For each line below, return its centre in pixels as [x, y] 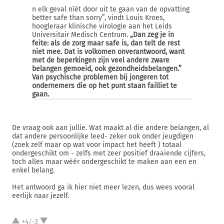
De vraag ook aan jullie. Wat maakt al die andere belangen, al [110, 128]
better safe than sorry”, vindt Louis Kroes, [98, 18]
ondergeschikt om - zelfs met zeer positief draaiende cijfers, [109, 153]
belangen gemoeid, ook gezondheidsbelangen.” [107, 69]
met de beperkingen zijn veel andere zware [101, 60]
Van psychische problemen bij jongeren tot [100, 77]
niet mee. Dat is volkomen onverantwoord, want [108, 52]
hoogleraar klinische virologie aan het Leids [102, 26]
